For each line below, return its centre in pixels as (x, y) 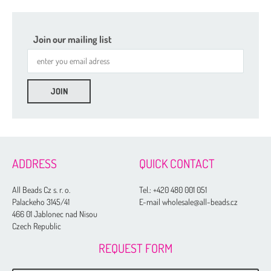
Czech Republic (37, 226)
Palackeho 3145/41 (41, 201)
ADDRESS (34, 163)
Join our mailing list (73, 39)
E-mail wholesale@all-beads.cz (189, 201)
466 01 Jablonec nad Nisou (55, 214)
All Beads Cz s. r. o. (41, 189)
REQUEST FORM (135, 248)
